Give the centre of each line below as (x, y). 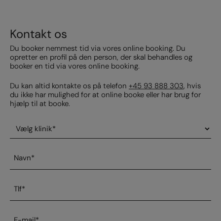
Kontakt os (38, 34)
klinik (19, 133)
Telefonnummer (40, 182)
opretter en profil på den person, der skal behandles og (101, 57)
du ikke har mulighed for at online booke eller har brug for (105, 95)
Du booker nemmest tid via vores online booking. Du (98, 48)
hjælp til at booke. (40, 104)
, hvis (192, 86)
